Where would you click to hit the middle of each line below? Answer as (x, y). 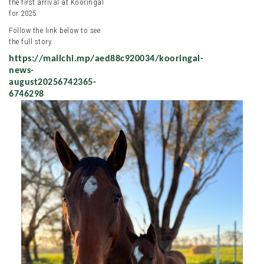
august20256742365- (52, 82)
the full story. (31, 42)
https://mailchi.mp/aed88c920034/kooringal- (106, 59)
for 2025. (24, 13)
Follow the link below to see (55, 30)
